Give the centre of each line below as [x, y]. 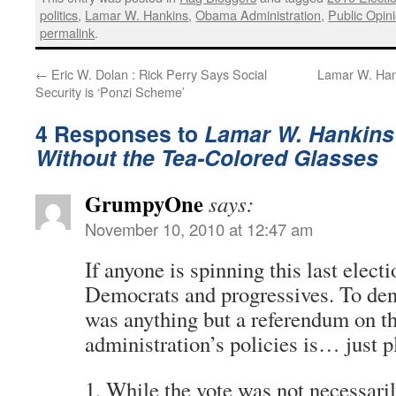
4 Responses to [120, 133]
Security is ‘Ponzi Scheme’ [110, 91]
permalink [68, 33]
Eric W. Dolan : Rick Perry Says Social [157, 73]
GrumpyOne [144, 203]
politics [59, 15]
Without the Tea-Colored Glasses [207, 157]
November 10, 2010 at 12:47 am [199, 228]
